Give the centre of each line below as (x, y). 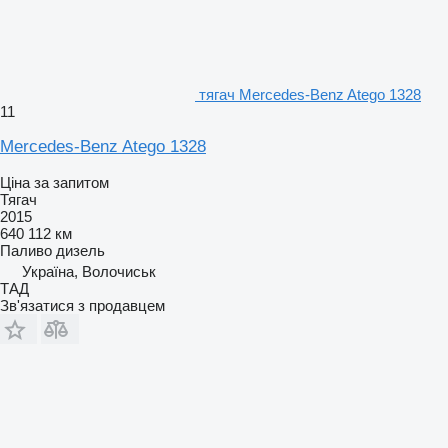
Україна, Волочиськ (89, 271)
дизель (80, 250)
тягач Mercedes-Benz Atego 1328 (310, 94)
